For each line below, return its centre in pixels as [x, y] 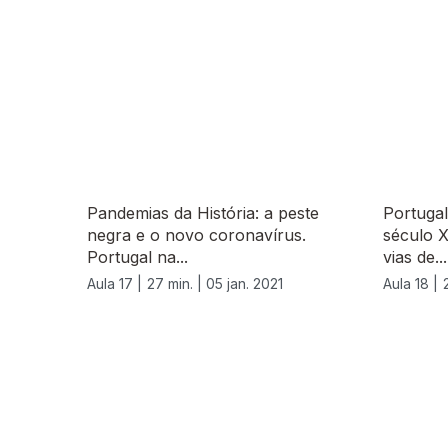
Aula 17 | [114, 284]
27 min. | [176, 284]
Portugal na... [137, 257]
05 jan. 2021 [244, 284]
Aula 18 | [410, 284]
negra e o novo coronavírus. [196, 235]
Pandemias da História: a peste [203, 213]
